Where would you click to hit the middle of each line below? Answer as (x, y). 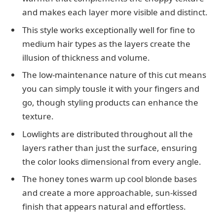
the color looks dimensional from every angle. (112, 161)
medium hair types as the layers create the (106, 43)
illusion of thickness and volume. (86, 57)
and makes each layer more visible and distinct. (115, 12)
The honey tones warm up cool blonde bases (110, 179)
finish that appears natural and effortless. (104, 207)
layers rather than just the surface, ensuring (110, 147)
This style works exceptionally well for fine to (109, 30)
